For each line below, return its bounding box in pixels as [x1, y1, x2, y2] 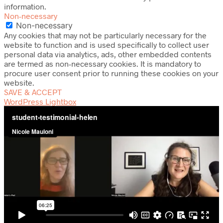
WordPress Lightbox [4, 96, 76, 106]
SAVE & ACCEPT [4, 87, 62, 97]
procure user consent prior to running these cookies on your [4, 68, 219, 78]
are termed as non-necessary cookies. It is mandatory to [4, 58, 201, 68]
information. [4, 1, 46, 11]
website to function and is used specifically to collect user [4, 39, 209, 49]
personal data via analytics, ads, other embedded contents [4, 49, 212, 59]
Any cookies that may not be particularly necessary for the [4, 30, 207, 40]
